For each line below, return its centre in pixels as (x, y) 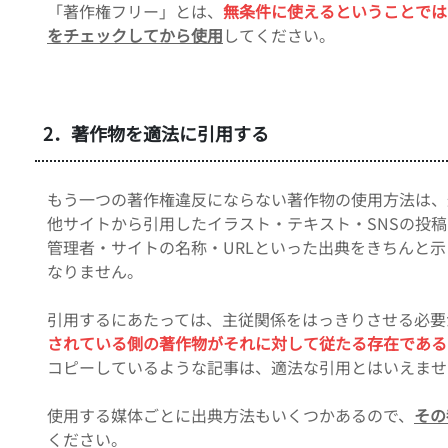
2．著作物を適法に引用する (156, 132)
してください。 (279, 34)
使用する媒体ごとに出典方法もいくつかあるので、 (230, 414)
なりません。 (95, 270)
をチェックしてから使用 (135, 34)
